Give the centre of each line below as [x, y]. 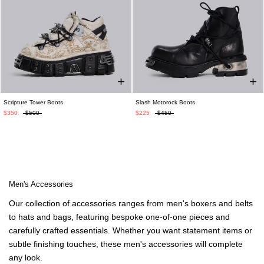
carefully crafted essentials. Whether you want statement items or [131, 230]
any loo [22, 258]
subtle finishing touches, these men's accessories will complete [126, 244]
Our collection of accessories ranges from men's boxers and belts [131, 203]
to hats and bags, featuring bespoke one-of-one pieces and [119, 217]
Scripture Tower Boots [33, 102]
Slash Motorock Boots [165, 102]
